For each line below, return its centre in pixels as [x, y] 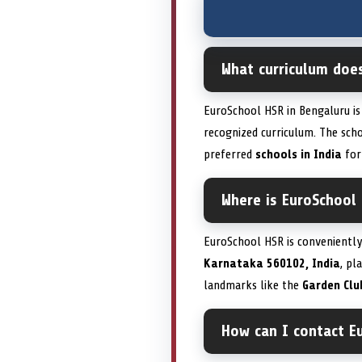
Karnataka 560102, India [272, 264]
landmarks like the [253, 286]
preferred [229, 155]
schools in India [299, 155]
